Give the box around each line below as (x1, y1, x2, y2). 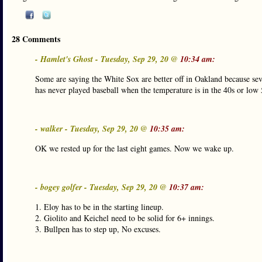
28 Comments (12, 33, 60, 45)
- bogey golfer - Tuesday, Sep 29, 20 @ (35, 181, 169, 193)
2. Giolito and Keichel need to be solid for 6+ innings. (35, 212, 215, 223)
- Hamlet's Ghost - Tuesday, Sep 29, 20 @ (35, 53, 180, 65)
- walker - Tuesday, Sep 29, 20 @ (35, 123, 150, 135)
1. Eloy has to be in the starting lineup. (35, 201, 164, 212)
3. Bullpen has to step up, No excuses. (35, 223, 161, 235)
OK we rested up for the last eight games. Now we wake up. (35, 143, 234, 154)
